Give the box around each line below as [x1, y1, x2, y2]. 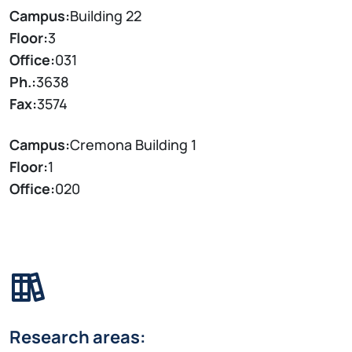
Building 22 [70, 6, 141, 26]
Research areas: [9, 324, 146, 349]
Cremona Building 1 [70, 135, 196, 155]
